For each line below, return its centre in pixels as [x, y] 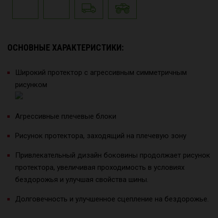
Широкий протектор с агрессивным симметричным [101, 72]
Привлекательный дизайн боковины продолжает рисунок [113, 155]
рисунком [32, 84]
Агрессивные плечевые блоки [67, 116]
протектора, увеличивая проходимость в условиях [100, 167]
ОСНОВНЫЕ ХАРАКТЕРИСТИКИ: [66, 47]
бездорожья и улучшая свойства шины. [82, 179]
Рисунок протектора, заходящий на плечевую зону [101, 136]
